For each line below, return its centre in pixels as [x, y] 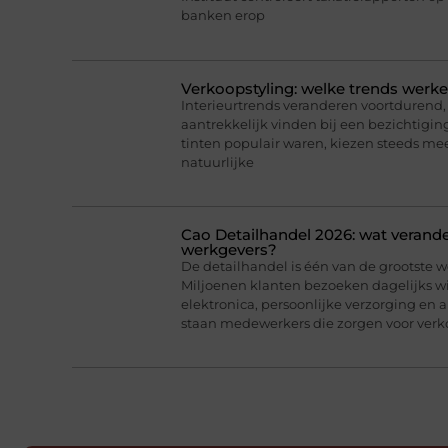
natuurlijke [217, 161]
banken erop [222, 15]
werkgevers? [228, 249]
